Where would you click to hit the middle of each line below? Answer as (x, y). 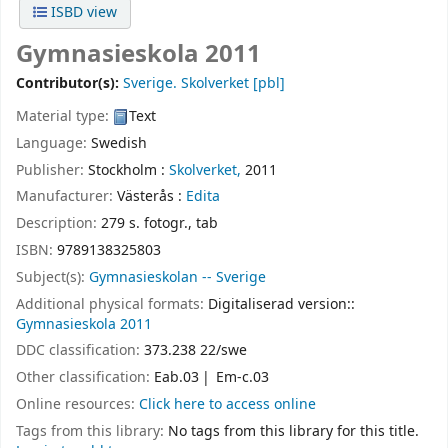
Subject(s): (52, 277)
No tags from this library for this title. (293, 431)
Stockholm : (128, 170)
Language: (53, 143)
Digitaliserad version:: (281, 304)
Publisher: (52, 170)
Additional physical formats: (112, 304)
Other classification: (85, 378)
